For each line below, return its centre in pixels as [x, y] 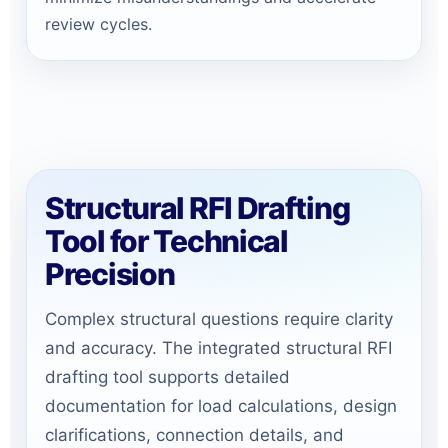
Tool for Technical [166, 240]
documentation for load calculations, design [221, 405]
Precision [110, 273]
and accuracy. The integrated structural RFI [218, 347]
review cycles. [98, 23]
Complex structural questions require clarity [219, 318]
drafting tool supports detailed [167, 376]
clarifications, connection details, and [194, 434]
